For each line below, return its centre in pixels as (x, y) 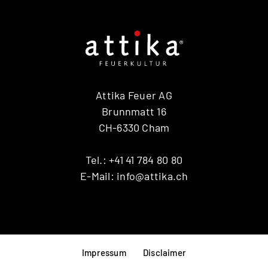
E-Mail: (99, 176)
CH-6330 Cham (134, 127)
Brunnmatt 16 (134, 111)
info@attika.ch (152, 176)
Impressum (104, 252)
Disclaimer (165, 252)
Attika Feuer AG (134, 95)
